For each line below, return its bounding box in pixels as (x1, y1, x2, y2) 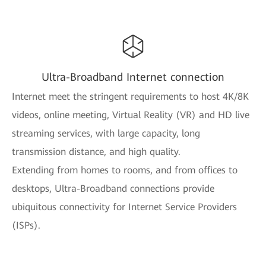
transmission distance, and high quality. (12, 146, 180, 158)
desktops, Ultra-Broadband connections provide (12, 183, 214, 195)
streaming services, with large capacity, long (12, 128, 200, 140)
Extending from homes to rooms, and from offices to (12, 164, 237, 176)
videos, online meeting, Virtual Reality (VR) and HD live (12, 109, 249, 121)
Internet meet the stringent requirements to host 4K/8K (12, 91, 249, 103)
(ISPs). (12, 220, 40, 232)
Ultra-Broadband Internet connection (42, 71, 224, 84)
